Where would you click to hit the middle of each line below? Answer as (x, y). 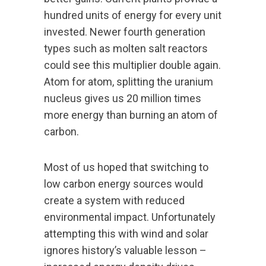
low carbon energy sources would (123, 184)
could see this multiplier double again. (132, 65)
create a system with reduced (114, 201)
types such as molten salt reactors (126, 49)
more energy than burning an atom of (131, 115)
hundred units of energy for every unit (133, 15)
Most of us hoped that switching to (126, 167)
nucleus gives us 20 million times (123, 99)
